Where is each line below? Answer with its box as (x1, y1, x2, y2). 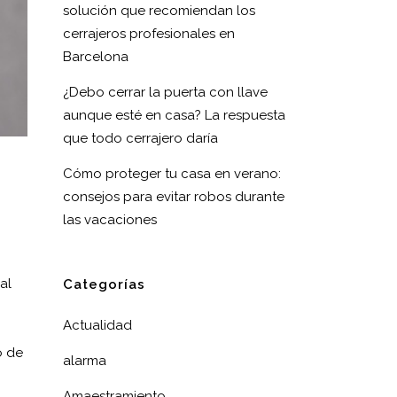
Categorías (63, 276, 145, 292)
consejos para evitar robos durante (63, 189, 284, 205)
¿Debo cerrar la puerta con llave (63, 84, 268, 100)
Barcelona (63, 49, 128, 65)
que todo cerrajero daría (63, 130, 218, 146)
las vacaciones (63, 212, 157, 228)
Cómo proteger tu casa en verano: (63, 166, 281, 182)
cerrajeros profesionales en (63, 26, 235, 42)
